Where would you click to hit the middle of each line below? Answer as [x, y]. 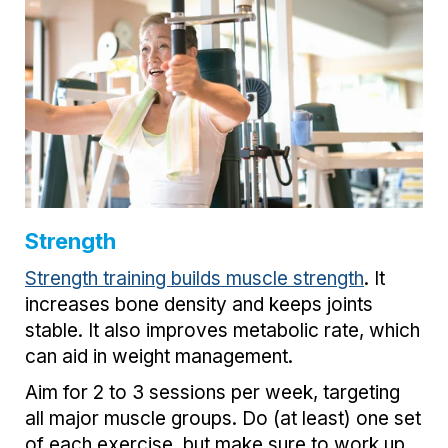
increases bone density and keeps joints [199, 304]
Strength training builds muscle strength [194, 278]
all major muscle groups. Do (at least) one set [223, 418]
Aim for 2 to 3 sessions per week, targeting [212, 392]
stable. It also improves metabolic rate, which [222, 330]
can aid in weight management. [159, 356]
